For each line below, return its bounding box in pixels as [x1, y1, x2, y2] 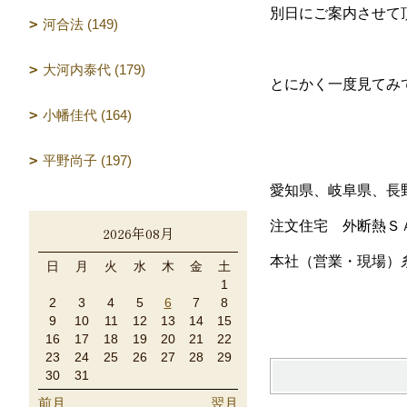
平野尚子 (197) [43, 153, 132, 168]
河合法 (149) [43, 16, 118, 32]
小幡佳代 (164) [43, 107, 132, 123]
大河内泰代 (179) [43, 62, 145, 77]
